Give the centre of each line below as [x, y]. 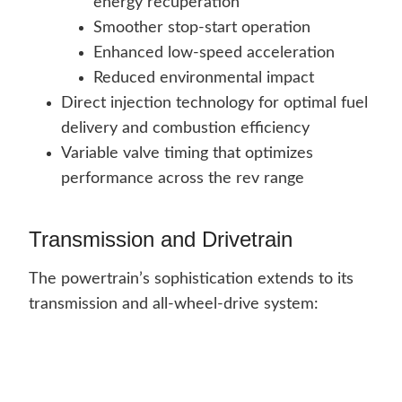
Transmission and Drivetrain [161, 240]
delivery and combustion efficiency [185, 129]
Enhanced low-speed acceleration [214, 53]
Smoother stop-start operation [202, 28]
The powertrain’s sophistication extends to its [191, 280]
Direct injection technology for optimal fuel [214, 104]
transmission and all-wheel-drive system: [174, 305]
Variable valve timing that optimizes [187, 154]
